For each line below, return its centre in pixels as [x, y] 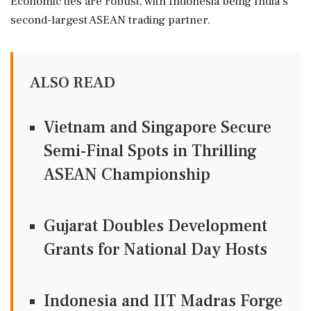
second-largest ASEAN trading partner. [110, 20]
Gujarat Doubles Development [155, 226]
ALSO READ [73, 82]
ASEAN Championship [127, 174]
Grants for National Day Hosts [155, 249]
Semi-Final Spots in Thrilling [150, 151]
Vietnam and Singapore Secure [158, 127]
